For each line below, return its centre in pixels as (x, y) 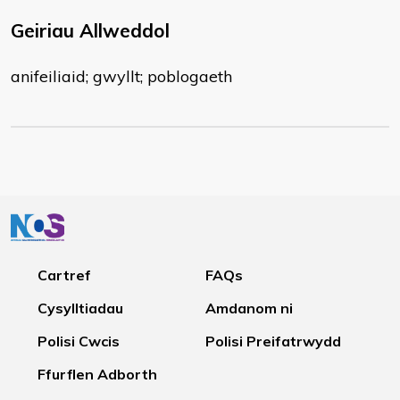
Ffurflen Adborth (97, 374)
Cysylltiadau (80, 308)
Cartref (64, 275)
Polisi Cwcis (79, 341)
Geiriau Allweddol (90, 30)
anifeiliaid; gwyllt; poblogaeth (121, 76)
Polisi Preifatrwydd (274, 341)
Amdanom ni (250, 308)
